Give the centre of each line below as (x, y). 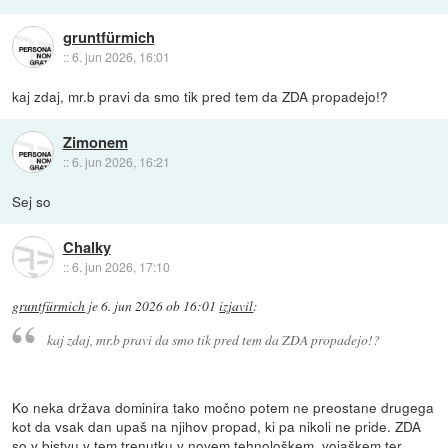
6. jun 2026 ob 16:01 (159, 306)
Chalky (86, 246)
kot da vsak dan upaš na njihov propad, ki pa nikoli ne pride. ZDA (217, 425)
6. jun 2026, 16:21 (120, 161)
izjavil (236, 306)
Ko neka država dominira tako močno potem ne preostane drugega (223, 406)
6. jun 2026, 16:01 (120, 56)
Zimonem (95, 141)
